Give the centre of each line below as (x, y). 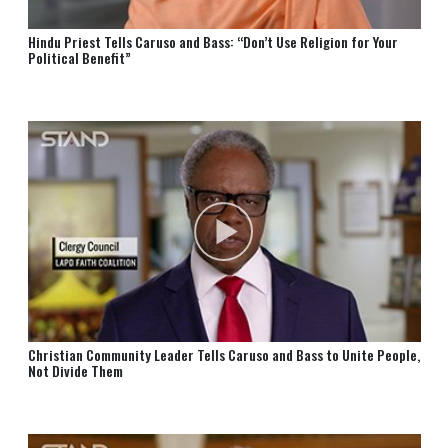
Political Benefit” (79, 57)
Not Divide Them (75, 371)
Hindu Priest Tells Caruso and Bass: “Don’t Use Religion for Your (212, 41)
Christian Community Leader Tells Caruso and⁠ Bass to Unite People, (223, 355)
